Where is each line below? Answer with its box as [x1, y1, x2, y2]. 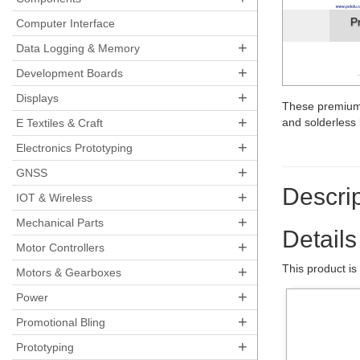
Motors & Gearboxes [16, 266, 121, 279]
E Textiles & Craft [16, 117, 103, 129]
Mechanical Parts [16, 216, 104, 229]
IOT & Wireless [16, 191, 92, 204]
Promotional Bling [16, 316, 105, 329]
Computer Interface [16, 17, 115, 30]
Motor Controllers [16, 241, 104, 254]
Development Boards [16, 67, 123, 80]
